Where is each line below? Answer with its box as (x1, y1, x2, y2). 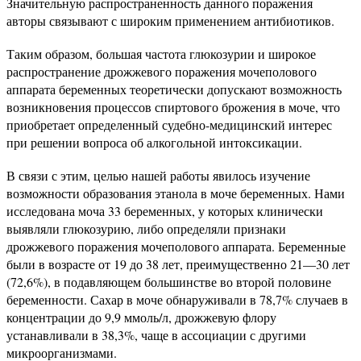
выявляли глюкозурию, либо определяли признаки (6, 220, 286, 237)
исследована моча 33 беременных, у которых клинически (6, 202, 323, 219)
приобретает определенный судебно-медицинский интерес (6, 116, 332, 133)
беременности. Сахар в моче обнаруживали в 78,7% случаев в (6, 291, 348, 308)
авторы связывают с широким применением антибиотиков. (6, 12, 334, 29)
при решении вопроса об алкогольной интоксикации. (6, 134, 302, 151)
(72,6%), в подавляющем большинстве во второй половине (6, 273, 331, 290)
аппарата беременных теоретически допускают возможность (6, 81, 342, 98)
